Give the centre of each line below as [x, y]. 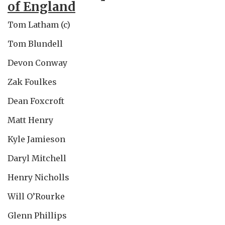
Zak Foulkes [32, 82]
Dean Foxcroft [36, 101]
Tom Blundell [35, 43]
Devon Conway [37, 63]
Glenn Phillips [37, 215]
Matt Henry [30, 120]
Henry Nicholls [38, 177]
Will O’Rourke [36, 196]
